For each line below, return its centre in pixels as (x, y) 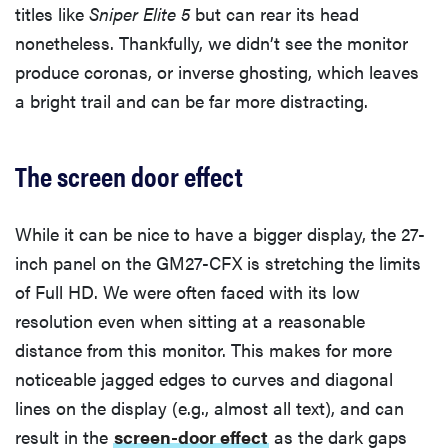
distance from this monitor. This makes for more (203, 349)
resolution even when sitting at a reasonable (190, 320)
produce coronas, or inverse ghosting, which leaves (217, 71)
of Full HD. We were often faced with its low (187, 291)
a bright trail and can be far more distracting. (191, 100)
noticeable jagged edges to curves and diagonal (204, 378)
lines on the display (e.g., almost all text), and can (209, 407)
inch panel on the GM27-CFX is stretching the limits (218, 262)
